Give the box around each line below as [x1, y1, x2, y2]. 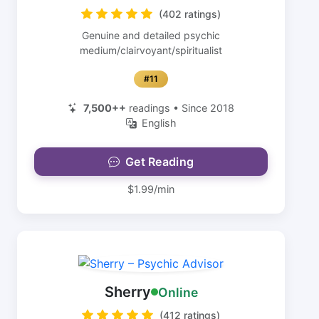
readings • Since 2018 [126, 102, 234, 114]
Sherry [104, 283, 151, 300]
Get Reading [125, 155, 194, 169]
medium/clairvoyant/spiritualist [80, 44, 222, 56]
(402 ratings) [159, 8, 221, 20]
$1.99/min [127, 183, 174, 195]
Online [157, 284, 198, 300]
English [141, 117, 177, 129]
